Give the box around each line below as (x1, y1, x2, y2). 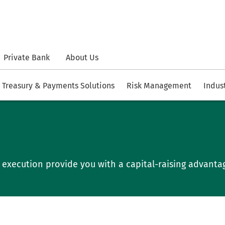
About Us (66, 53, 98, 63)
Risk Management (127, 81, 191, 91)
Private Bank (4, 53, 50, 63)
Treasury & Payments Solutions (2, 81, 115, 91)
